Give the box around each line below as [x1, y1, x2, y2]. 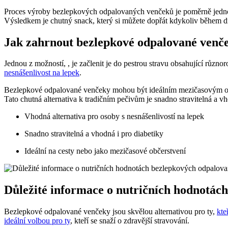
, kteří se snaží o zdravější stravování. [70, 216, 189, 225]
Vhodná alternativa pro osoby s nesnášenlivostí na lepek [24, 112, 204, 121]
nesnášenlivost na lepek [4, 68, 79, 77]
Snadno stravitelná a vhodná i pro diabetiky [24, 129, 163, 138]
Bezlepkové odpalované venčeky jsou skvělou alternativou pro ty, [4, 207, 217, 216]
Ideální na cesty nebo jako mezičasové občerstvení [24, 147, 186, 156]
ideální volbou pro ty [4, 216, 70, 225]
